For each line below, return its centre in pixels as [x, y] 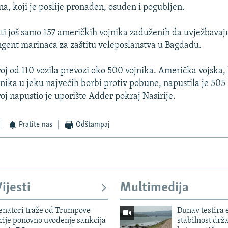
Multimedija [154, 188]
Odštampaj [93, 125]
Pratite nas [36, 125]
